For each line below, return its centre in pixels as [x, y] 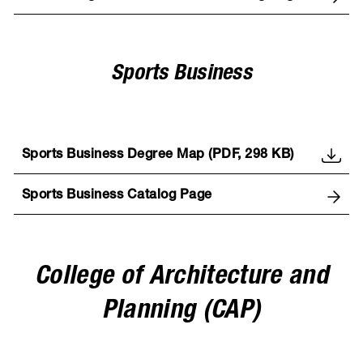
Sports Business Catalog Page [117, 196]
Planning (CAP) [181, 312]
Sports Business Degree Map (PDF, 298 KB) [158, 156]
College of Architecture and [181, 278]
